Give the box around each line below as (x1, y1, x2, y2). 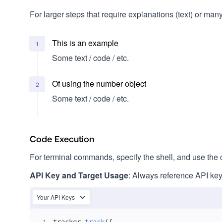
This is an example (52, 37, 118, 49)
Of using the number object (52, 78, 146, 89)
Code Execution (30, 133, 94, 144)
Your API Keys (37, 193, 75, 201)
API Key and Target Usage (30, 169, 128, 181)
